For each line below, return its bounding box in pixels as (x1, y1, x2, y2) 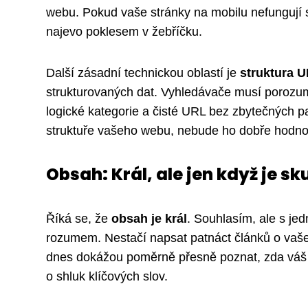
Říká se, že (46, 212, 111, 226)
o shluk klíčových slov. (46, 269, 168, 284)
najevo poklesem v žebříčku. (46, 25, 202, 39)
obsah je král (111, 212, 187, 226)
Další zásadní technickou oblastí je (46, 66, 240, 80)
